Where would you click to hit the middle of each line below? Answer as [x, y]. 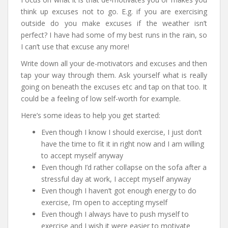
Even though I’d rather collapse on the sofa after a [124, 167]
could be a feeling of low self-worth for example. [101, 99]
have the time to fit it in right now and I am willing [123, 144]
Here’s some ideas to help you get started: [91, 116]
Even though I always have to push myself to [115, 214]
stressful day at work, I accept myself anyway [116, 179]
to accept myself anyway [82, 156]
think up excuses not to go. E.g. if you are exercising [114, 12]
